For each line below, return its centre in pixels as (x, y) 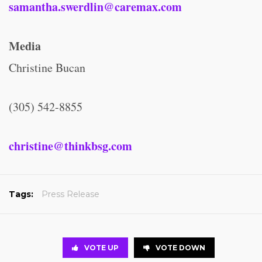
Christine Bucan (47, 68)
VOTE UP (101, 248)
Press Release (70, 194)
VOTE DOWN (180, 248)
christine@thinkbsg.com (70, 146)
